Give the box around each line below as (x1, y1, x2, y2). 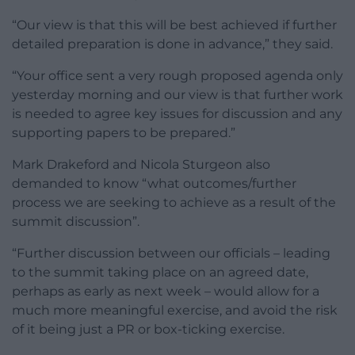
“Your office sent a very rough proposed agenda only (12, 68, 343, 84)
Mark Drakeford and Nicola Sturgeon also (12, 157, 270, 173)
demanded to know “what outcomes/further (12, 176, 296, 192)
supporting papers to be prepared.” (12, 125, 235, 141)
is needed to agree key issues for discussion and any (12, 106, 342, 122)
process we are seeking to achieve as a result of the (12, 195, 336, 211)
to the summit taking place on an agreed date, (12, 265, 308, 281)
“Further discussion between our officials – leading (12, 246, 330, 261)
